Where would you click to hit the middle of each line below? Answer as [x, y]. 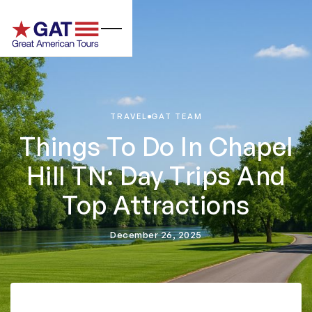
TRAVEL [128, 116]
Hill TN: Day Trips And [156, 176]
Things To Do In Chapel [156, 147]
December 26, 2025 [156, 235]
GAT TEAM [177, 116]
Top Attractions [156, 205]
